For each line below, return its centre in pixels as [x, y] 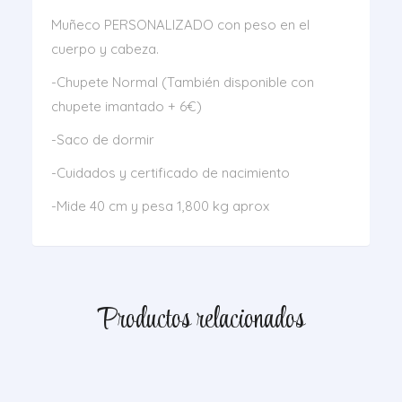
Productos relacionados [201, 321]
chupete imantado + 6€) [126, 106]
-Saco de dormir [102, 140]
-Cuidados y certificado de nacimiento [170, 173]
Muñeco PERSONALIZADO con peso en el [180, 25]
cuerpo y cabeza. [105, 49]
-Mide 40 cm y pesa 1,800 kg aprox [160, 206]
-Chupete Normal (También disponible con [182, 82]
